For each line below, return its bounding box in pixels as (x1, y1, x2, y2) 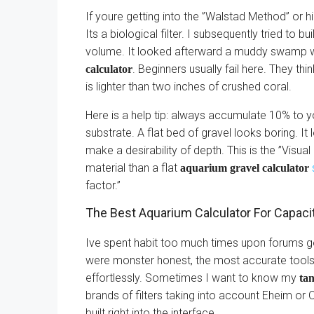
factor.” (86, 179, 121, 192)
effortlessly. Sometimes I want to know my (86, 271, 299, 285)
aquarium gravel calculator (180, 162, 309, 174)
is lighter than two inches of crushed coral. (86, 80, 292, 93)
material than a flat (86, 161, 180, 175)
